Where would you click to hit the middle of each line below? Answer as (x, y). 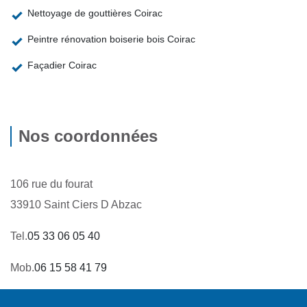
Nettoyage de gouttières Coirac (95, 13)
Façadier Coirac (62, 65)
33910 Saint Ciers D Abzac (76, 205)
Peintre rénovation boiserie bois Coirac (111, 39)
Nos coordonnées (88, 136)
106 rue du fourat (51, 184)
